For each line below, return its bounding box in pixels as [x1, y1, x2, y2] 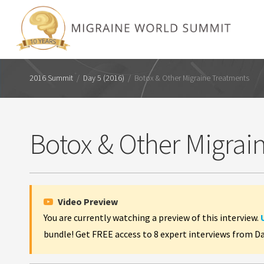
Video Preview [56, 196, 118, 207]
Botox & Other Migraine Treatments [134, 73, 249, 83]
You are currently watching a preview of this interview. [44, 212, 260, 223]
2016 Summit [29, 73, 73, 83]
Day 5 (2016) [83, 73, 124, 83]
